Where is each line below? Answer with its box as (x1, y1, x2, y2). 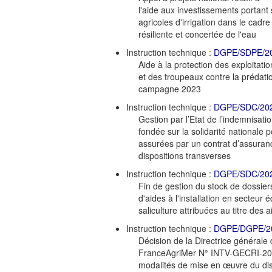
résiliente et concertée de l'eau (138, 27, 256, 40)
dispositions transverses (138, 149, 231, 161)
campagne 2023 (138, 82, 201, 95)
